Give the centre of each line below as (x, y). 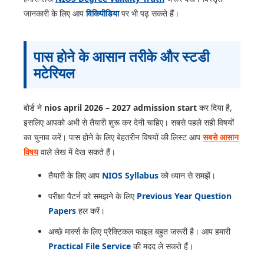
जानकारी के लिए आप (55, 14)
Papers (62, 211)
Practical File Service (90, 246)
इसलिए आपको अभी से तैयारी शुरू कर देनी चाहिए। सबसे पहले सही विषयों (129, 123)
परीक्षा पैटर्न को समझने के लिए (93, 196)
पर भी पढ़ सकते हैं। (149, 14)
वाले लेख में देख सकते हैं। (77, 152)
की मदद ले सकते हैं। (162, 246)
